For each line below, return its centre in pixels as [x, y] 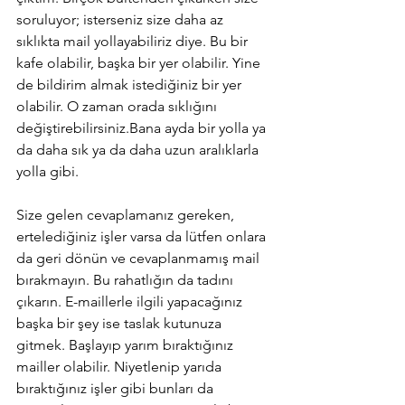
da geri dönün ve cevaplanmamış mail [140, 258]
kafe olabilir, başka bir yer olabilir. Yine [140, 62]
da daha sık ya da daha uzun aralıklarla [139, 149]
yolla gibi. [47, 171]
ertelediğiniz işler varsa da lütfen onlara [143, 236]
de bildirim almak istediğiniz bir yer [131, 84]
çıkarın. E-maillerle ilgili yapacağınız [131, 301]
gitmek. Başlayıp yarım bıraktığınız [127, 344]
